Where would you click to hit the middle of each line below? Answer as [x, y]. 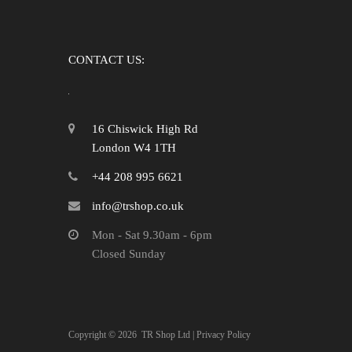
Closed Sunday [129, 253]
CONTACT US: [106, 59]
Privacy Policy [224, 334]
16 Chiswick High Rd [145, 128]
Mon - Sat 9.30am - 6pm [152, 235]
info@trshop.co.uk [138, 205]
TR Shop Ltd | [169, 334]
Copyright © [93, 334]
